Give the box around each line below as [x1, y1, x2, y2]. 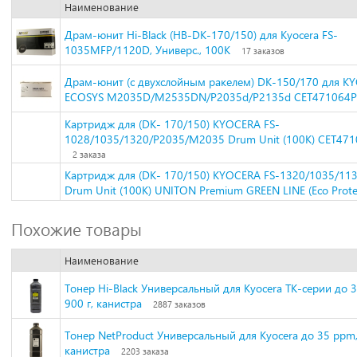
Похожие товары [11, 217, 142, 241]
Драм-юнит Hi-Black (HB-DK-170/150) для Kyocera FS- [65, 27, 338, 42]
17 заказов [241, 45, 284, 56]
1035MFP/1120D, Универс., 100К [65, 42, 230, 57]
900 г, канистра [65, 296, 142, 311]
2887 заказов [153, 299, 206, 309]
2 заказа [73, 149, 106, 159]
